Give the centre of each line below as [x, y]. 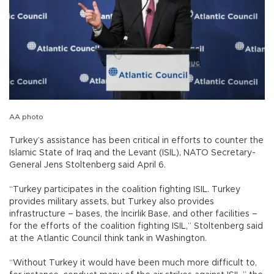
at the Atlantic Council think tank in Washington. [115, 238]
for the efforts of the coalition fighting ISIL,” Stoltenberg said [136, 226]
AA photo [26, 117]
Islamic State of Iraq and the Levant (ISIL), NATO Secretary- [132, 153]
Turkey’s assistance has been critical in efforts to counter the [136, 140]
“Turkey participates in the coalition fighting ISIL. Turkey [125, 189]
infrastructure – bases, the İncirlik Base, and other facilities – [133, 214]
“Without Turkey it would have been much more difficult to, [133, 263]
